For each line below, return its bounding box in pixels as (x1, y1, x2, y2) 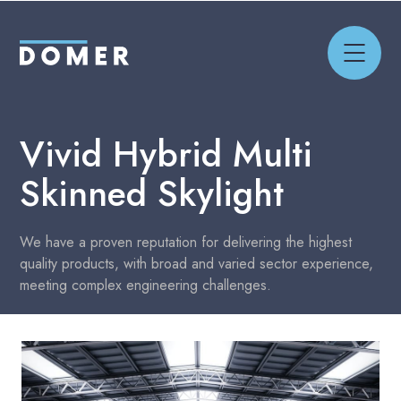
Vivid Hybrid (20, 128, 223, 180)
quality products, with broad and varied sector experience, (20, 253, 374, 274)
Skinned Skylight (20, 167, 285, 219)
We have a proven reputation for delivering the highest (20, 232, 353, 252)
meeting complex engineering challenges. (20, 275, 272, 295)
